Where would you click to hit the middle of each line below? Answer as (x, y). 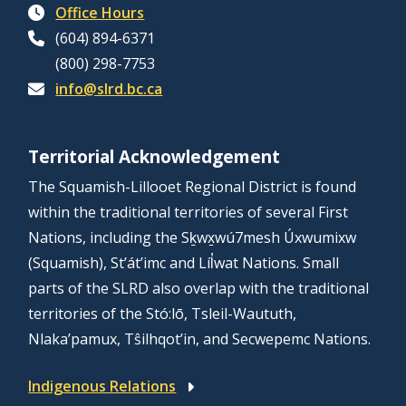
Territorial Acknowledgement (155, 157)
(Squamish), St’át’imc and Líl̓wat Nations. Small (184, 263)
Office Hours (100, 13)
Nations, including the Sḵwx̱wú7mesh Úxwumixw (193, 238)
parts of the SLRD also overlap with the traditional (199, 289)
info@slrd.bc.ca (109, 89)
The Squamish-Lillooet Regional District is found (193, 187)
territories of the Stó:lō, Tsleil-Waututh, (163, 314)
